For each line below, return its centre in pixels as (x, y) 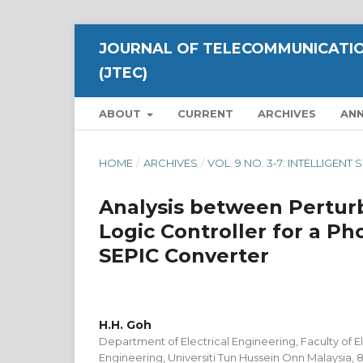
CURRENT (206, 113)
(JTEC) (123, 73)
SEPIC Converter (184, 256)
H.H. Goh (125, 325)
